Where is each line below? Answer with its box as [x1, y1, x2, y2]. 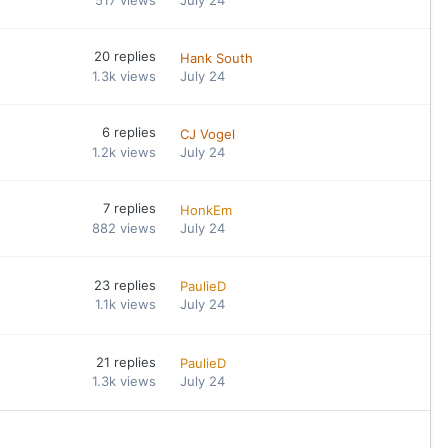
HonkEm [180, 201, 233, 218]
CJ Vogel [180, 125, 236, 142]
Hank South [180, 49, 254, 66]
